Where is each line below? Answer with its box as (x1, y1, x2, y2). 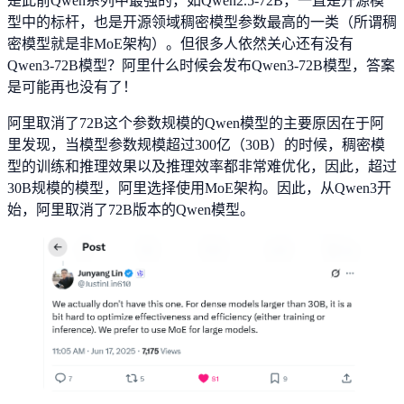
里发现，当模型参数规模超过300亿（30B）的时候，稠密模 (7, 137, 385, 153)
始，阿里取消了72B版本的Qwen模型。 (7, 202, 254, 218)
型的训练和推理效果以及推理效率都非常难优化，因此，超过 (7, 159, 397, 175)
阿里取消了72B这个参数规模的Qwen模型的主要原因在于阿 (7, 115, 384, 132)
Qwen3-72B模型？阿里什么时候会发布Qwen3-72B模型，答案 (7, 58, 395, 74)
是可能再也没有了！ (7, 79, 137, 96)
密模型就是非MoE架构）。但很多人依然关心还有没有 (7, 36, 353, 52)
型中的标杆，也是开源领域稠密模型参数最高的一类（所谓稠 (7, 14, 397, 31)
